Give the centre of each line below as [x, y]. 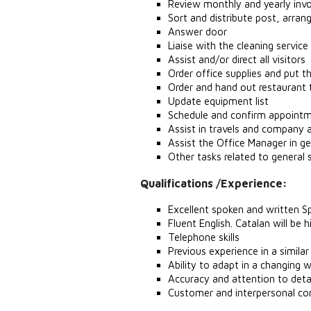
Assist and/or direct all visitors [237, 59]
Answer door [197, 32]
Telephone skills [204, 237]
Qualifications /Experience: [214, 183]
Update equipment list [218, 101]
